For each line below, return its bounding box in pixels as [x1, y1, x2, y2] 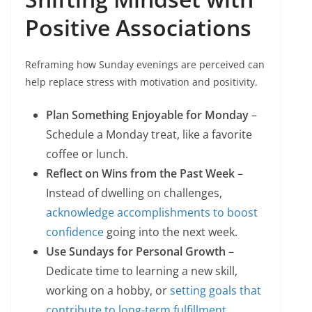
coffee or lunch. [46, 146, 128, 162]
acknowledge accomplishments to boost [46, 205, 258, 221]
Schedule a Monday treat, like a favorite [46, 127, 252, 143]
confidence [46, 224, 104, 240]
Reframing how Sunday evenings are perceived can [25, 58, 265, 72]
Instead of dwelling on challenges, [46, 185, 222, 201]
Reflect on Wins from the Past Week [46, 166, 235, 182]
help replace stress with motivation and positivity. [25, 75, 258, 89]
